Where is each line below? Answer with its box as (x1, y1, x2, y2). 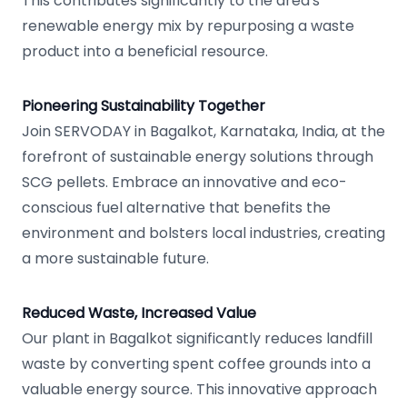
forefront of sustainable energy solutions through (22, 146, 373, 167)
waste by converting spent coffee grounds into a (22, 353, 371, 374)
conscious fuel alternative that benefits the (22, 197, 331, 218)
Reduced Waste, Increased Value (22, 303, 256, 323)
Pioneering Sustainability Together (22, 95, 265, 116)
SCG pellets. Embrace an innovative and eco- (22, 172, 347, 193)
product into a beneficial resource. (22, 41, 268, 62)
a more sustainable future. (22, 248, 209, 269)
